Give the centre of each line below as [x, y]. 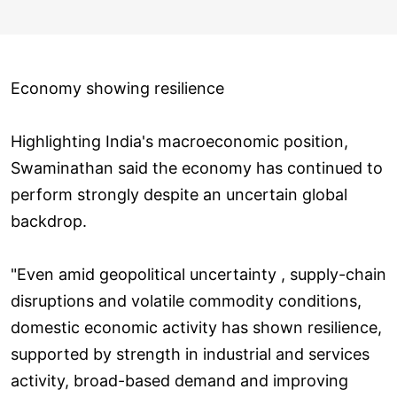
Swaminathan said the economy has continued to [197, 167]
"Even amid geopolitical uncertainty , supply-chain [198, 274]
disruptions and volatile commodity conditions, [186, 300]
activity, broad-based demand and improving [179, 380]
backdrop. [49, 221]
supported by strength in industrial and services [190, 354]
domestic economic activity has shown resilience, [196, 327]
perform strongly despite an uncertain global [179, 194]
